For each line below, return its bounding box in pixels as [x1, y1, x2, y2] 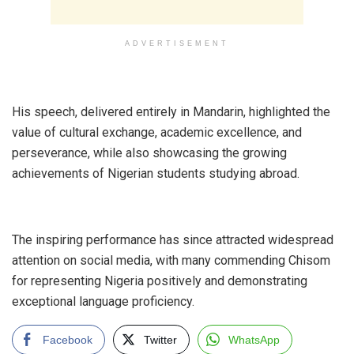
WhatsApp [228, 333, 280, 346]
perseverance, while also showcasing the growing [12, 145, 287, 160]
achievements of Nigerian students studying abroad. [12, 165, 299, 181]
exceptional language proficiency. [12, 293, 194, 309]
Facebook [43, 333, 92, 346]
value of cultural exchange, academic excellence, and [12, 124, 302, 140]
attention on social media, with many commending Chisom [12, 252, 330, 268]
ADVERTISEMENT [125, 39, 229, 47]
